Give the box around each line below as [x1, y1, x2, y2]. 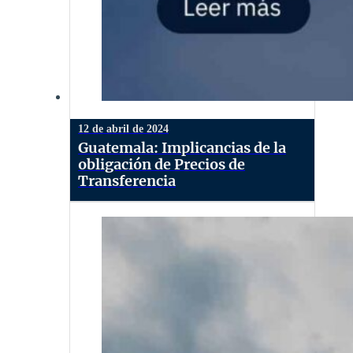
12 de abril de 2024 [78, 122, 169, 135]
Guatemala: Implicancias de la [78, 138, 286, 157]
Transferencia [78, 171, 176, 190]
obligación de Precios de [78, 154, 245, 173]
